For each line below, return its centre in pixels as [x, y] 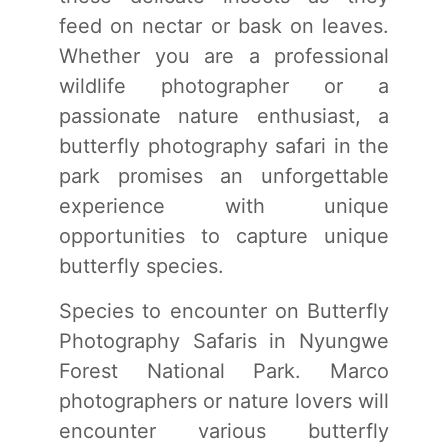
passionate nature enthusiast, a [224, 115]
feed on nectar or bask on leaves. [224, 25]
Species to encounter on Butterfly [224, 310]
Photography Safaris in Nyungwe [224, 340]
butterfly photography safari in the [224, 145]
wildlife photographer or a [224, 85]
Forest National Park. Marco [224, 370]
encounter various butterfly [224, 430]
